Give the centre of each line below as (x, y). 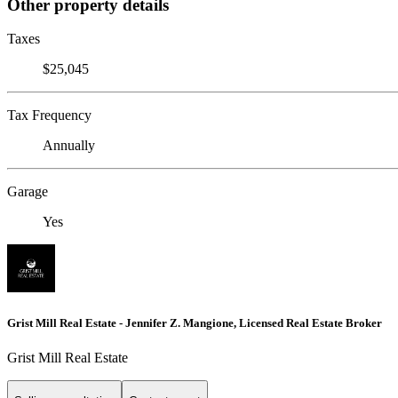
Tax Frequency (49, 115)
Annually (69, 146)
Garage (28, 192)
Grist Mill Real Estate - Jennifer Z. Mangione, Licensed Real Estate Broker (195, 322)
